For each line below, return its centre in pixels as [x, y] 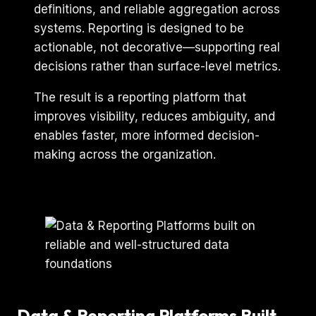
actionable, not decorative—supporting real [157, 47]
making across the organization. [125, 154]
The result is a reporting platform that [140, 97]
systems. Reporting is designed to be [139, 28]
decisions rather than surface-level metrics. [157, 66]
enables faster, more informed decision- [147, 135]
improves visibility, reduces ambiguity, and [154, 116]
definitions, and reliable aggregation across [157, 9]
